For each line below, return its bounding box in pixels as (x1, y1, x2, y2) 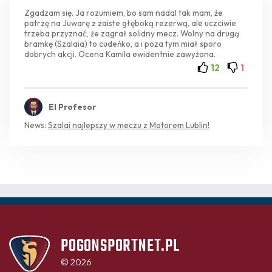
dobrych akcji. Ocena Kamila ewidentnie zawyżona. (24, 49, 216, 59)
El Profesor (49, 101, 96, 112)
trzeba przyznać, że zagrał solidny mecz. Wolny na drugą (24, 28, 239, 39)
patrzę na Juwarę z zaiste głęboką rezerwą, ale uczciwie (24, 18, 236, 29)
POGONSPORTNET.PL (61, 234, 180, 260)
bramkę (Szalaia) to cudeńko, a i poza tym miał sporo (24, 38, 222, 49)
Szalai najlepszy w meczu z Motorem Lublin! (48, 120, 209, 131)
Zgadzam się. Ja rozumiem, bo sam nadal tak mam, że (24, 7, 223, 18)
